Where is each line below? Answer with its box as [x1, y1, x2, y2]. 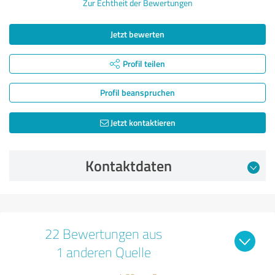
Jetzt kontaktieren [108, 116, 176, 128]
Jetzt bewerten [110, 28, 165, 40]
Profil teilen [123, 57, 165, 69]
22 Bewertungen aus [44, 224, 162, 242]
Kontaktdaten [85, 155, 172, 176]
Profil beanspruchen [100, 86, 175, 98]
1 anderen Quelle [55, 242, 151, 261]
